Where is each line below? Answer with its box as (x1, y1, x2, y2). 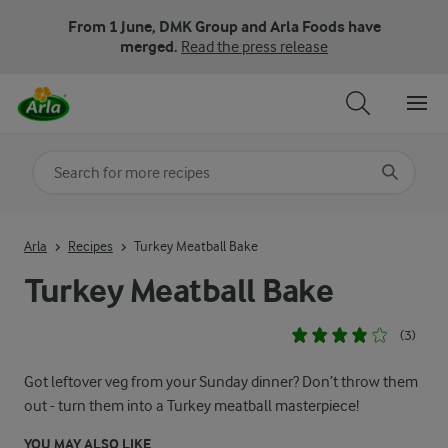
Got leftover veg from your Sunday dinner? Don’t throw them (24, 373, 418, 391)
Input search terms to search (32, 217, 221, 235)
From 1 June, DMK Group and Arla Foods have (67, 17, 381, 36)
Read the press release (181, 38, 328, 56)
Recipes (68, 237, 113, 254)
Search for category (38, 156, 167, 174)
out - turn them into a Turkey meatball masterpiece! (24, 397, 359, 415)
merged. (120, 37, 181, 56)
